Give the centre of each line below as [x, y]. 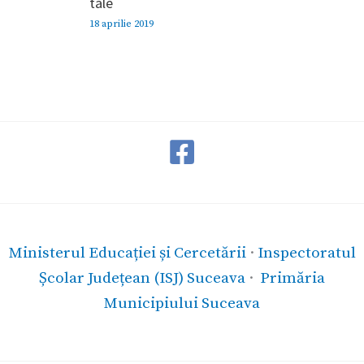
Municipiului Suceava [182, 303]
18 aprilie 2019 [121, 24]
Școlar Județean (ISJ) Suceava [142, 277]
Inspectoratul [306, 252]
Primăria [292, 277]
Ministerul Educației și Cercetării [127, 252]
